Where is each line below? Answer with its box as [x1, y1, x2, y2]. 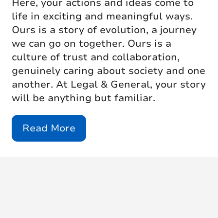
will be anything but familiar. [12, 91, 155, 105]
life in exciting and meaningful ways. [12, 9, 193, 23]
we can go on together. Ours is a [12, 36, 171, 50]
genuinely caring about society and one [12, 64, 205, 77]
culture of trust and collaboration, [12, 50, 180, 64]
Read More [22, 121, 75, 135]
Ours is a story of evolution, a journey [12, 23, 197, 36]
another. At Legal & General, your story [12, 77, 206, 91]
